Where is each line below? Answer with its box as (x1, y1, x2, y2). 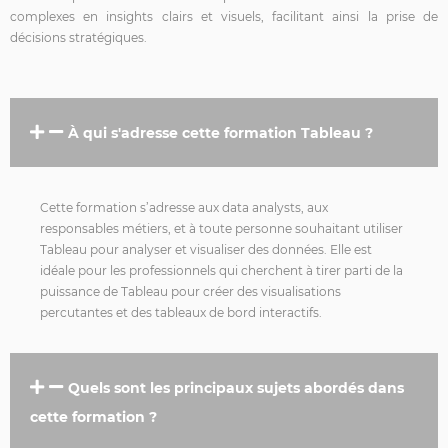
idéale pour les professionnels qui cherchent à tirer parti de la (40, 262, 403, 278)
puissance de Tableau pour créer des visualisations (40, 283, 341, 299)
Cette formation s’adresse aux (40, 199, 222, 215)
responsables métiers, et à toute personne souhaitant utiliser (40, 220, 403, 236)
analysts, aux (249, 199, 328, 215)
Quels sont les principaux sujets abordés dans (68, 378, 404, 397)
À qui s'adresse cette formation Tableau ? (68, 123, 373, 142)
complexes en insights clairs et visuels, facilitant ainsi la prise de (10, 8, 438, 24)
